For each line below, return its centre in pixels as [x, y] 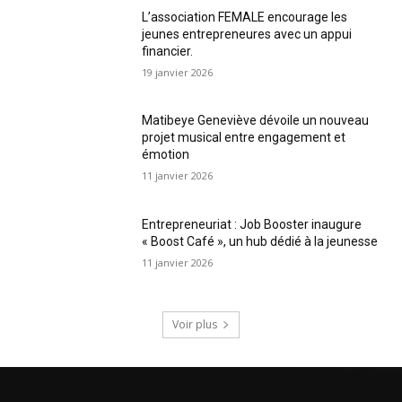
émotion [166, 155]
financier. [168, 51]
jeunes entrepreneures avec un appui [247, 34]
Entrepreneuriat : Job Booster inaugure [252, 225]
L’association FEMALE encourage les [245, 17]
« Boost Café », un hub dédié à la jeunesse [260, 242]
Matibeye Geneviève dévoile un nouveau [256, 121]
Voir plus [195, 324]
